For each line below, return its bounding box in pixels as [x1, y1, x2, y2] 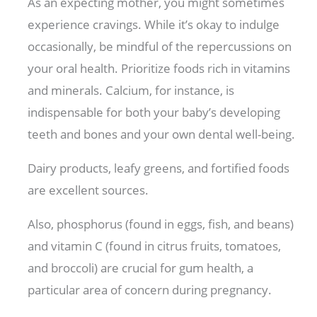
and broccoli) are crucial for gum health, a [28, 260, 254, 277]
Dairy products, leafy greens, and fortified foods [28, 160, 290, 177]
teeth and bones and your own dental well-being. [28, 126, 299, 143]
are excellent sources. [28, 182, 152, 199]
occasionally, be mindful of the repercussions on [28, 38, 292, 55]
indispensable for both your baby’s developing [28, 104, 281, 121]
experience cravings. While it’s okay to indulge [28, 16, 280, 33]
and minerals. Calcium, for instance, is [28, 82, 235, 99]
